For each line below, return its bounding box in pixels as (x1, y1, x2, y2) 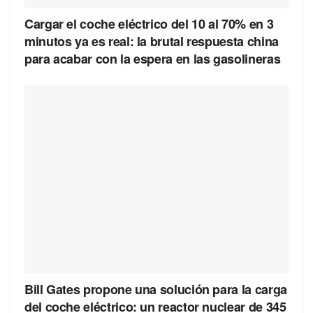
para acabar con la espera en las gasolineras (24, 49, 281, 68)
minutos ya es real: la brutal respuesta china (24, 31, 279, 50)
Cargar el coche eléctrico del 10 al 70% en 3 (24, 14, 274, 33)
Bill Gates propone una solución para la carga (24, 279, 287, 298)
